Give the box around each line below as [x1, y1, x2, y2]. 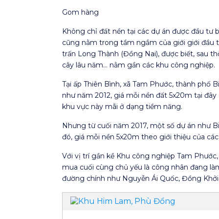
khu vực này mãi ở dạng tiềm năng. [62, 102, 182, 111]
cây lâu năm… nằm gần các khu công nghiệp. [62, 60, 215, 69]
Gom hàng [62, 7, 99, 17]
